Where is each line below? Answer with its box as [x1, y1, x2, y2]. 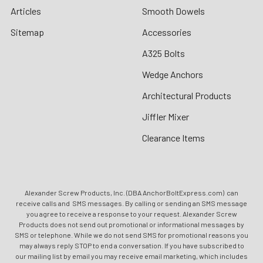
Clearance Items [142, 131, 205, 143]
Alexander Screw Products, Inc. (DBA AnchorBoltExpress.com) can [25, 188, 238, 197]
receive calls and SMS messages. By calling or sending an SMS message [16, 198, 247, 207]
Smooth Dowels [142, 5, 205, 16]
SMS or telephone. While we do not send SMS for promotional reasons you [15, 230, 248, 239]
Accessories [142, 26, 191, 38]
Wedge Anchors [142, 68, 203, 80]
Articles [11, 5, 41, 16]
